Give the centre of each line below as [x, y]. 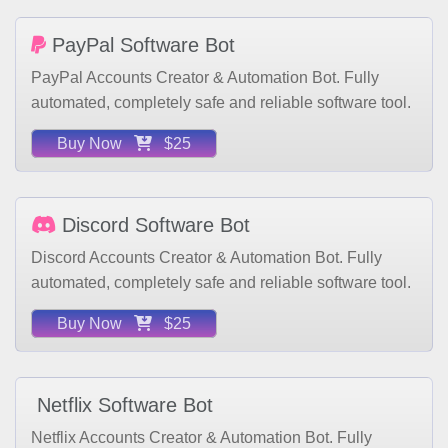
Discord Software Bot [153, 196]
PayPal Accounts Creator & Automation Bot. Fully [205, 49]
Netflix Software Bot [122, 376]
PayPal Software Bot [140, 16]
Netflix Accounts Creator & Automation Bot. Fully [201, 409]
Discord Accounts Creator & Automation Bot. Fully [206, 229]
